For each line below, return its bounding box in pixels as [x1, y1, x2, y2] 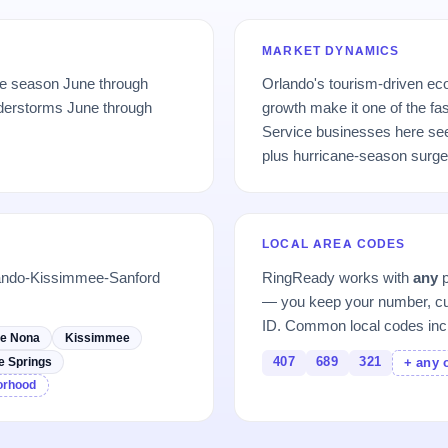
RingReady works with [262, 267, 414, 287]
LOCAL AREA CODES [262, 237, 406, 252]
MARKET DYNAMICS [262, 43, 400, 58]
